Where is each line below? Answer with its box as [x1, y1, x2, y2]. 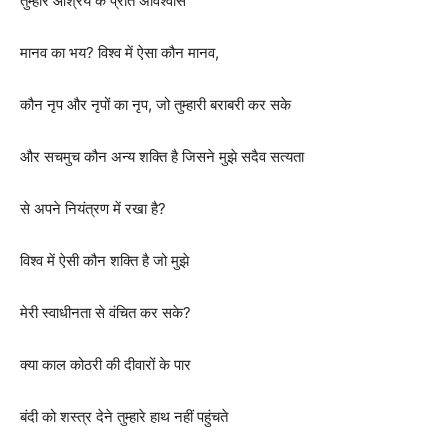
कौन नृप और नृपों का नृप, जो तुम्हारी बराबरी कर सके [20, 95, 291, 115]
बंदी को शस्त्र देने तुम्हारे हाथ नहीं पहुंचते [20, 407, 228, 427]
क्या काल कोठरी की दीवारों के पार [20, 355, 191, 375]
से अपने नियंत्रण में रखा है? [20, 199, 166, 219]
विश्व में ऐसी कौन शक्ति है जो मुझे [20, 251, 189, 271]
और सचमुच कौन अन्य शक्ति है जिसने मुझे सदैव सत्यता [20, 147, 304, 167]
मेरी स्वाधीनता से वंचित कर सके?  [20, 303, 195, 323]
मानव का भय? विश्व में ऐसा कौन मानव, [20, 43, 219, 63]
